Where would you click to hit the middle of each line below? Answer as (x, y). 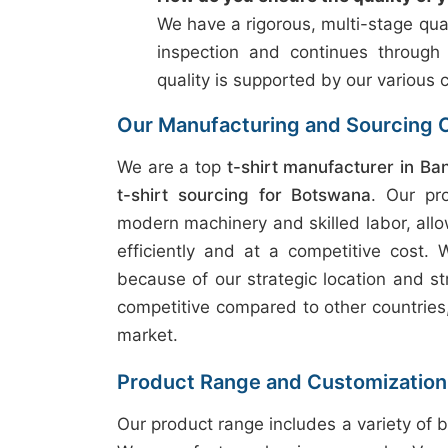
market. (147, 335)
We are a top (172, 167)
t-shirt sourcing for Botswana (244, 195)
